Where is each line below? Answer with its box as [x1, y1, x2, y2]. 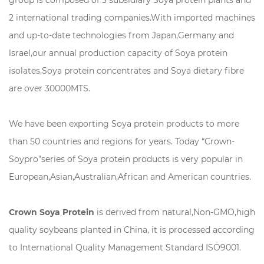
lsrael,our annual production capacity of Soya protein [9, 47, 227, 59]
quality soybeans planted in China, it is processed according [9, 224, 255, 236]
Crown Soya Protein [9, 206, 94, 218]
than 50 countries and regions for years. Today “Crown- [9, 136, 235, 147]
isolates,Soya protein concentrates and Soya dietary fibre [9, 65, 244, 77]
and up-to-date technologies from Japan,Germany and [9, 29, 234, 41]
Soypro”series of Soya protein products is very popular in [9, 153, 243, 165]
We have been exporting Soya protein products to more [9, 118, 239, 130]
